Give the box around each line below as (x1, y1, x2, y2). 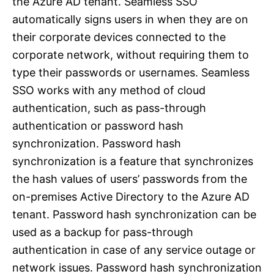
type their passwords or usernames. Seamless (12, 66, 250, 80)
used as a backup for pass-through (12, 226, 193, 239)
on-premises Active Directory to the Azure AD (12, 190, 250, 204)
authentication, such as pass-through (12, 102, 206, 115)
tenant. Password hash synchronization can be (12, 208, 256, 221)
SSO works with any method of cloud (12, 84, 206, 97)
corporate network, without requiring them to (12, 48, 249, 62)
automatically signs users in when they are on (12, 13, 248, 26)
